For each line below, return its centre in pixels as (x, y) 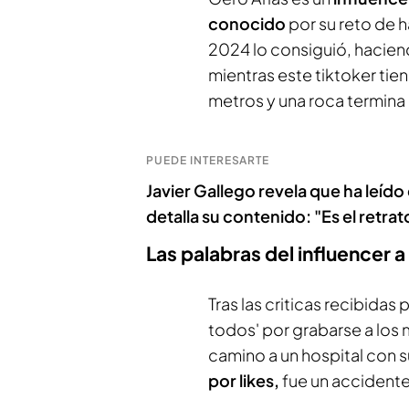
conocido (247, 23)
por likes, (244, 380)
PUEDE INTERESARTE (208, 160)
